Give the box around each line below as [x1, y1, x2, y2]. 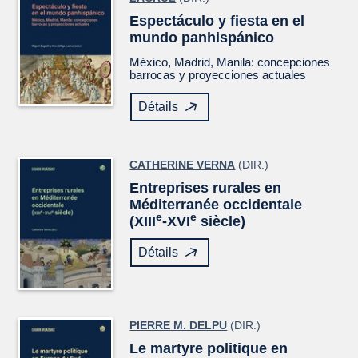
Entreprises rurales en [129, 180, 282, 197]
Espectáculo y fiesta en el [129, 13, 305, 30]
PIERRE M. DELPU [129, 319, 228, 332]
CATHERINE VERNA [129, 158, 236, 172]
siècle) [197, 213, 246, 230]
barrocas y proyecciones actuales [129, 68, 307, 82]
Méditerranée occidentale [129, 197, 303, 213]
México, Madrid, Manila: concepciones [129, 55, 331, 70]
